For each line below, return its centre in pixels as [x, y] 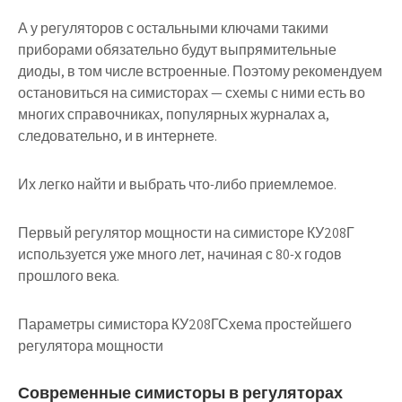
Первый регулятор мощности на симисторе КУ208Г [186, 233]
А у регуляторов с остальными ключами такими [173, 28]
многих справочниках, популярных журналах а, [174, 114]
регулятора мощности [91, 346]
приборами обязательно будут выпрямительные [177, 50]
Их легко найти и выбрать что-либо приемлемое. [177, 184]
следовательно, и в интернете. [118, 136]
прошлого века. [69, 276]
